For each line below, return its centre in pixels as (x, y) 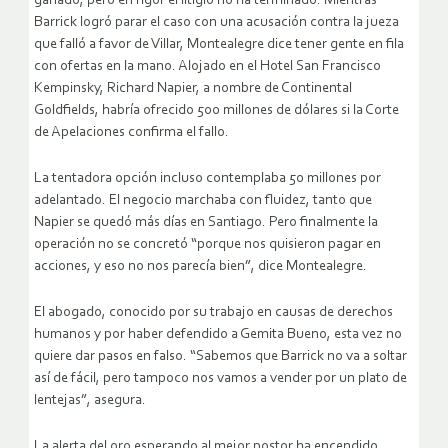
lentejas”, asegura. (90, 401)
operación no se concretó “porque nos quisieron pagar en (207, 245)
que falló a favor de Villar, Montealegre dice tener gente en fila (219, 45)
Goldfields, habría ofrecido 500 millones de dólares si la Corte (216, 111)
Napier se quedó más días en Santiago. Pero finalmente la (206, 223)
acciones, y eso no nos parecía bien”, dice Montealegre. (200, 267)
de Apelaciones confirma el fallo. (131, 133)
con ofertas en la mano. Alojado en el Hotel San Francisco (207, 67)
